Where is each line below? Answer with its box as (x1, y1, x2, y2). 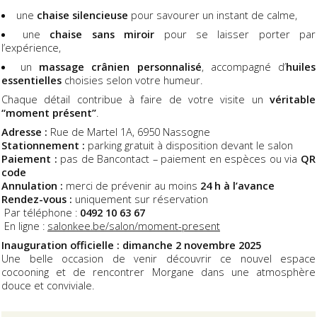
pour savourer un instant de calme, (127, 7, 297, 22)
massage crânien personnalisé (39, 59, 202, 74)
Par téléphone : (1, 205, 80, 220)
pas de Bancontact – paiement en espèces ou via (57, 151, 301, 166)
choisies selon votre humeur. (62, 72, 202, 87)
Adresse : (1, 125, 47, 139)
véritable (270, 92, 316, 106)
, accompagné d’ (201, 59, 287, 74)
